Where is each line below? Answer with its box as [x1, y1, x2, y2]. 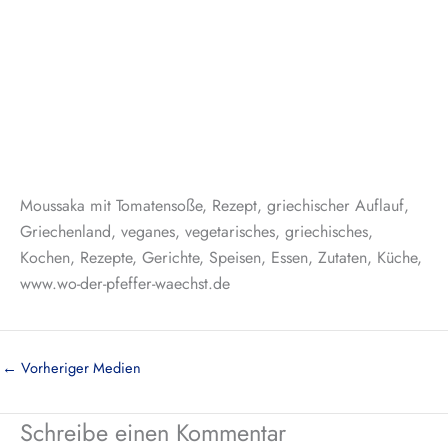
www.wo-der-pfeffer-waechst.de [20, 272, 230, 296]
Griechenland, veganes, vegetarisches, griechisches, [20, 220, 373, 244]
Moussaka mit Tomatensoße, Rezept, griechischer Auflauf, [20, 194, 409, 218]
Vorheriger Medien [17, 356, 141, 378]
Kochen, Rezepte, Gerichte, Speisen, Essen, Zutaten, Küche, [20, 246, 422, 270]
